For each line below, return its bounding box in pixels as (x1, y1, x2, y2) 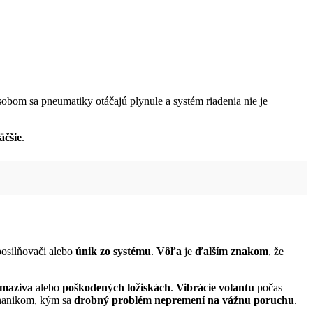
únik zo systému (75, 245, 151, 258)
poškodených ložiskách (62, 282, 170, 294)
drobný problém (74, 294, 152, 307)
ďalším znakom (195, 245, 268, 258)
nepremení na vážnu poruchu (154, 294, 294, 307)
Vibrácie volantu (176, 282, 254, 294)
